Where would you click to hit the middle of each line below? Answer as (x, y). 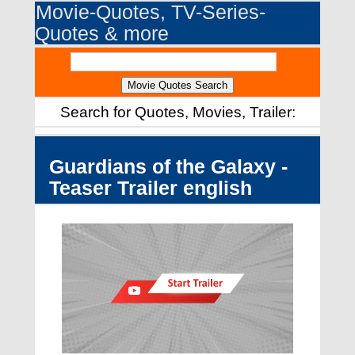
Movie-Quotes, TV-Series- (151, 13)
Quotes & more (102, 34)
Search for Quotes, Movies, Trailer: (177, 113)
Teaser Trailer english (151, 187)
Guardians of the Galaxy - (168, 166)
